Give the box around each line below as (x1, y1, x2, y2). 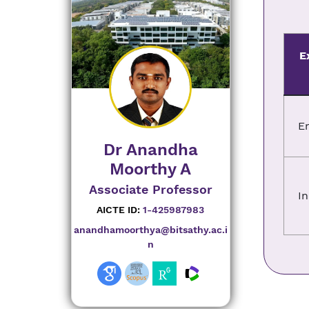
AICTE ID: (97, 204, 141, 215)
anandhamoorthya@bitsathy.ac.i (73, 224, 228, 235)
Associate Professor (88, 182, 212, 197)
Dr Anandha (103, 140, 198, 159)
